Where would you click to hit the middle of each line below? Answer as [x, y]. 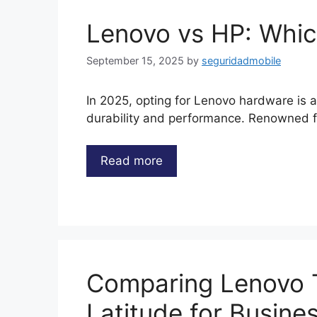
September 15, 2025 [135, 60]
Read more [132, 161]
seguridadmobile [241, 60]
